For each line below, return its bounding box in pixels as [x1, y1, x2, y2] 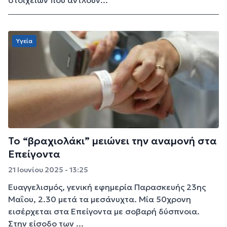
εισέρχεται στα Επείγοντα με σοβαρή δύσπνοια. [8, 206, 200, 217]
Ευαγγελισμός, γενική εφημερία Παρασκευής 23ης [8, 182, 206, 193]
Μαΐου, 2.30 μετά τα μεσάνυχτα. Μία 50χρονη [8, 194, 191, 205]
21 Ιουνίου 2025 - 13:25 [8, 165, 88, 175]
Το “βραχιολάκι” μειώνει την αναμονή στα [8, 134, 217, 148]
